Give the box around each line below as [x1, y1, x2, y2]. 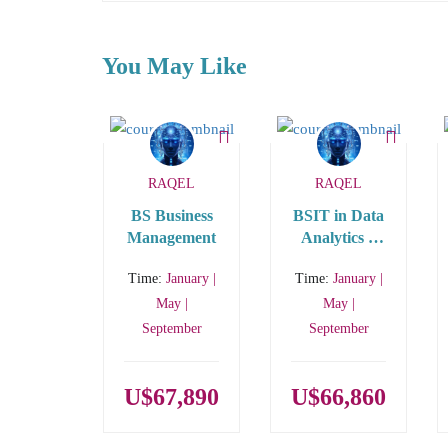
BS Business [130, 207, 213, 225]
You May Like [102, 53, 247, 79]
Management [127, 229, 216, 247]
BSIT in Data [293, 207, 384, 225]
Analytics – [301, 229, 376, 247]
